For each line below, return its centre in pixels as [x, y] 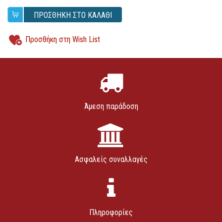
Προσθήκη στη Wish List [63, 40]
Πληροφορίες [111, 212]
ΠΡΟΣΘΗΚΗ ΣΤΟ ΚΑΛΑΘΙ [73, 15]
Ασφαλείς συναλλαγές [111, 159]
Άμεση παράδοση [111, 106]
